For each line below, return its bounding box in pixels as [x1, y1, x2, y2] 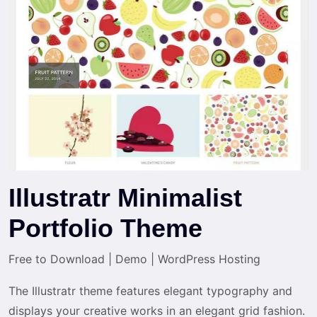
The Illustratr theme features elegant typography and [8, 283, 292, 298]
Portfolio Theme [8, 213, 202, 243]
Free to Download [8, 251, 108, 266]
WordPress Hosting [154, 251, 260, 266]
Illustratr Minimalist [8, 183, 242, 212]
